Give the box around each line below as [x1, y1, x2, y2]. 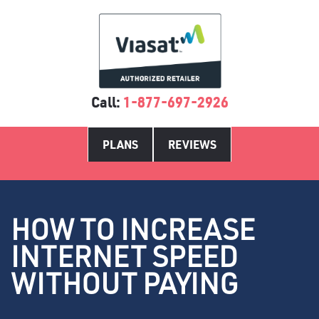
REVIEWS [168, 137, 216, 152]
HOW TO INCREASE [11, 211, 255, 248]
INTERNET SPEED [11, 238, 238, 275]
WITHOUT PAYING [11, 265, 239, 302]
